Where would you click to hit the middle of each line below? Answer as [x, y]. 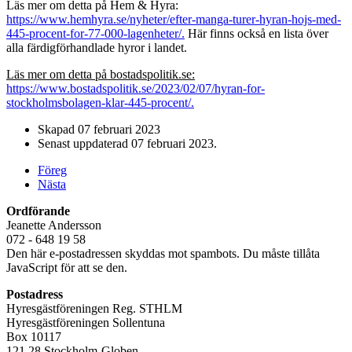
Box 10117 [34, 337]
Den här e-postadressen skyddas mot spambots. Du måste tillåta [163, 254]
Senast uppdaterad [84, 144]
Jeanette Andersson [54, 225]
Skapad [58, 130]
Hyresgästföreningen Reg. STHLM [94, 309]
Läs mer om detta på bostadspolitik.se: [101, 75]
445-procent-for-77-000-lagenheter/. [95, 34]
